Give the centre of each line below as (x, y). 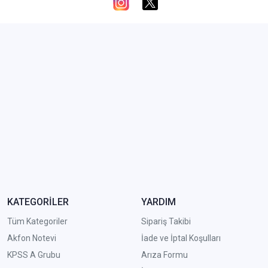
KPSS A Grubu (34, 255)
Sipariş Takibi (166, 221)
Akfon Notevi (32, 238)
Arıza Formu (164, 255)
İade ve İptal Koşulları (181, 238)
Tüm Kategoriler (37, 221)
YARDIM (158, 202)
